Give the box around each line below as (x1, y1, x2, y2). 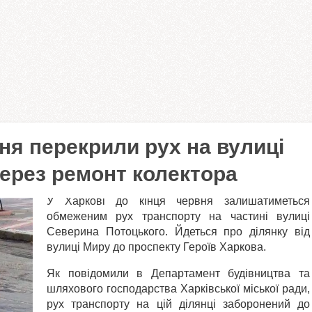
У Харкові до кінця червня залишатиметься (47, 195, 310, 207)
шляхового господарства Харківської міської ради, (47, 283, 310, 295)
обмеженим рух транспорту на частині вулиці (47, 210, 310, 222)
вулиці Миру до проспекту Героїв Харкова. (47, 241, 266, 253)
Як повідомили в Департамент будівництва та (47, 267, 310, 279)
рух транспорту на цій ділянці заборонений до (47, 298, 310, 310)
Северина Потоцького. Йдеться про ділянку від (47, 226, 310, 237)
